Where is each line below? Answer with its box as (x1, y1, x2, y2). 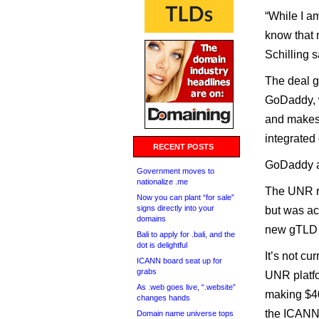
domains (137, 214, 166, 223)
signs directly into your (137, 204, 214, 212)
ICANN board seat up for (137, 256, 222, 265)
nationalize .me (137, 177, 188, 186)
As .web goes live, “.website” (137, 283, 236, 291)
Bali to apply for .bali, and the (137, 230, 235, 239)
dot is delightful (137, 241, 187, 249)
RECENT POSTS (153, 142, 214, 151)
